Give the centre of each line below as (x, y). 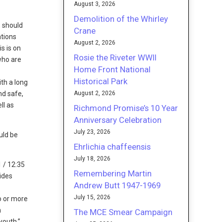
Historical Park (101, 81)
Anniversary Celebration (118, 120)
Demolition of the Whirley (121, 19)
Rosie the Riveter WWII (115, 57)
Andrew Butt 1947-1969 (117, 185)
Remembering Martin (113, 173)
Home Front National (112, 69)
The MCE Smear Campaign (123, 212)
